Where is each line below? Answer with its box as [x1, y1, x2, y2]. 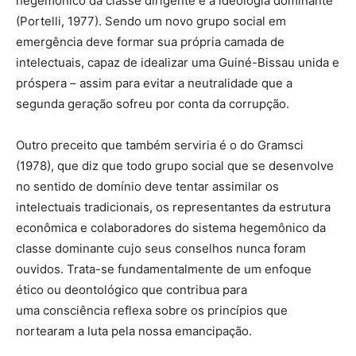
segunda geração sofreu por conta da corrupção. [16, 96, 289, 112]
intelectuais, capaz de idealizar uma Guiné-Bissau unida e [16, 55, 339, 71]
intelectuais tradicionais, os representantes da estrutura [16, 199, 331, 215]
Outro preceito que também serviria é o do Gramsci [16, 137, 304, 153]
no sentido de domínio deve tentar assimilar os [16, 179, 279, 195]
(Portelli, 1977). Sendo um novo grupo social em [16, 14, 286, 29]
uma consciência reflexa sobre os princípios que [16, 303, 288, 319]
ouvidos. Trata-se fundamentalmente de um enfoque [16, 261, 311, 277]
